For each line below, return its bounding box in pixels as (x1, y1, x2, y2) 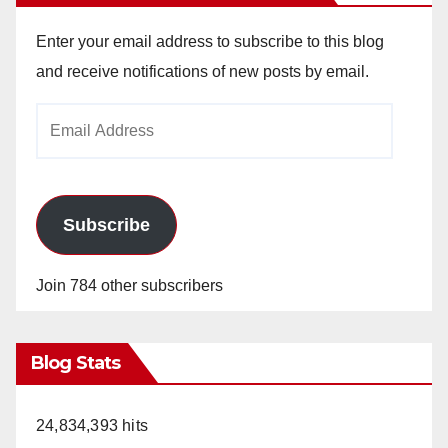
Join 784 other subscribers (36, 276, 223, 294)
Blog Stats (31, 351, 120, 374)
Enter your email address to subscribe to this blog (36, 32, 384, 50)
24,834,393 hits (36, 416, 148, 434)
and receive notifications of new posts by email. (36, 62, 369, 80)
